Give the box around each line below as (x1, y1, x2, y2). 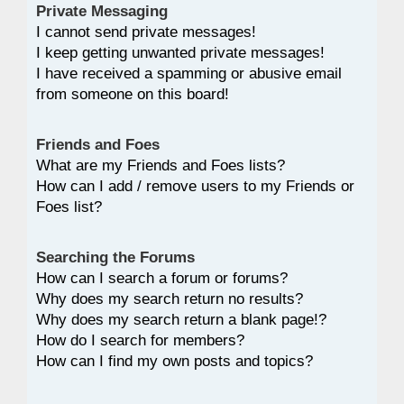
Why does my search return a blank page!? (36, 310, 326, 327)
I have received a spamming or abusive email (36, 64, 342, 81)
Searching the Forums (36, 248, 195, 265)
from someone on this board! (36, 85, 229, 102)
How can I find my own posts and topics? (36, 352, 313, 369)
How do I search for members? (36, 331, 244, 348)
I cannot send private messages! (36, 23, 256, 40)
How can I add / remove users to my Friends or (36, 177, 354, 194)
